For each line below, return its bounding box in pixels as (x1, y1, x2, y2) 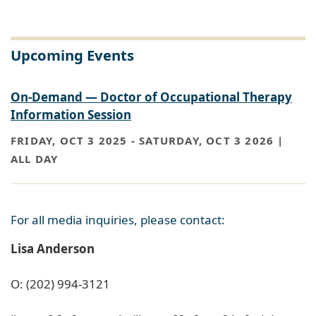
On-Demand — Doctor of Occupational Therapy (11, 88, 292, 105)
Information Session (11, 106, 131, 123)
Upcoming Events (11, 44, 134, 65)
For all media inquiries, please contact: (11, 211, 225, 228)
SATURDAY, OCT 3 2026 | (139, 133, 284, 148)
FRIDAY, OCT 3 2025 (11, 133, 128, 148)
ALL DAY (11, 152, 59, 166)
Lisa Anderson (11, 240, 95, 257)
